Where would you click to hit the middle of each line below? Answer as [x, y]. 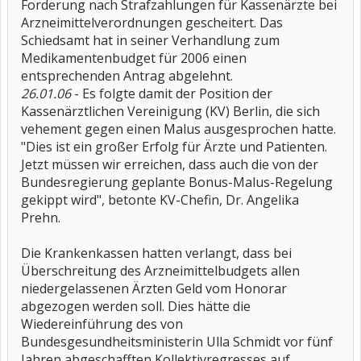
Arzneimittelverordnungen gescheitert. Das [152, 23]
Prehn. [41, 218]
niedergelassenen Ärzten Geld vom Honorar [154, 288]
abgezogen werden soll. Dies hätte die [136, 306]
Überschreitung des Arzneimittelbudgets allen [160, 271]
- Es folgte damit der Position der [172, 93]
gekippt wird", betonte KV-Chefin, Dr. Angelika [160, 200]
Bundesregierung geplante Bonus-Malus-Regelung [177, 182]
